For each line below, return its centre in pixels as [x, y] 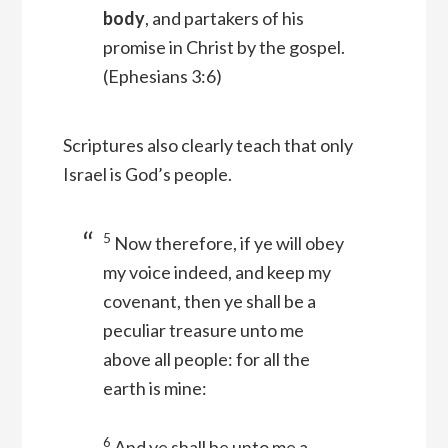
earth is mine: [154, 388]
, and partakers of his [224, 18]
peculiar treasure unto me [203, 330]
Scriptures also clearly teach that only [207, 145]
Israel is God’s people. [147, 174]
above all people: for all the [206, 359]
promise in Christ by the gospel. [223, 47]
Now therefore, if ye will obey [228, 243]
